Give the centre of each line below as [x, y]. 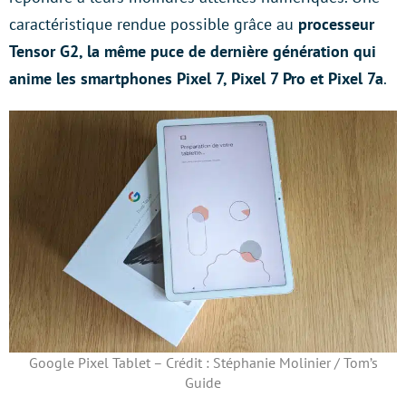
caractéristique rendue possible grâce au [154, 24]
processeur [336, 24]
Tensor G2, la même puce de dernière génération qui [193, 51]
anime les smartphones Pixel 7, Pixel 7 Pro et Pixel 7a [196, 78]
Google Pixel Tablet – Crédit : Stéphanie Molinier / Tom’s [203, 362]
